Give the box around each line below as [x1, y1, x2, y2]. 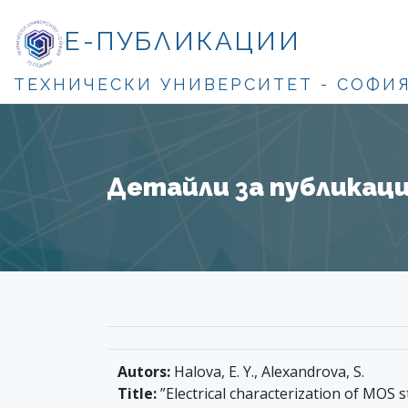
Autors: [117, 361, 170, 382]
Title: [117, 382, 157, 403]
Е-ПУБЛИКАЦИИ [65, 26, 301, 57]
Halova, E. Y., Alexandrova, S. [170, 361, 364, 382]
